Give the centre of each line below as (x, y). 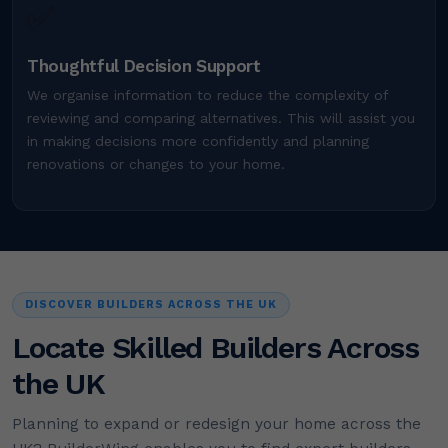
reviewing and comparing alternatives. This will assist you (221, 118)
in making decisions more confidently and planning (198, 141)
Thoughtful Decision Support (144, 66)
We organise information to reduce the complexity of (207, 95)
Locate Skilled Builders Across (215, 348)
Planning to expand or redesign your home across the (216, 424)
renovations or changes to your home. (156, 164)
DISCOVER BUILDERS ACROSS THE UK (151, 305)
